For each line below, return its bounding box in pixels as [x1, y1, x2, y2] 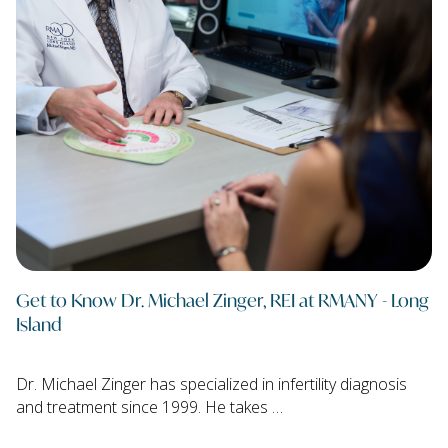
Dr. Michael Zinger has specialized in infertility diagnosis [16, 373, 407, 396]
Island [16, 310, 62, 337]
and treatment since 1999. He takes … [16, 396, 283, 419]
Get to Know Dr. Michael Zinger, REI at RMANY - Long [16, 286, 429, 313]
